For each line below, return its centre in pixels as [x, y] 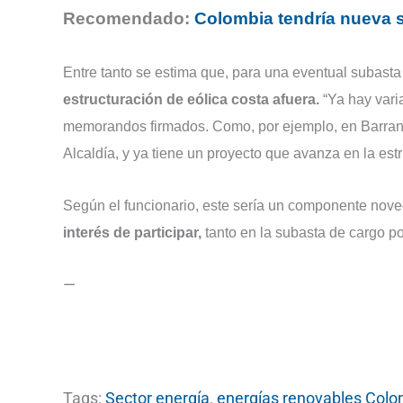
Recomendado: [129, 18]
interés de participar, [132, 233]
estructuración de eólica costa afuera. [191, 99]
